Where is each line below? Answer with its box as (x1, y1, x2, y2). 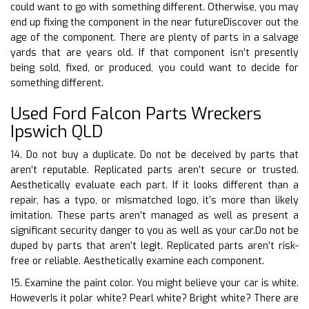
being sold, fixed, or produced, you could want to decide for (10, 61, 299, 74)
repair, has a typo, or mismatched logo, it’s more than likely (10, 193, 299, 207)
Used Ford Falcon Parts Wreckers (10, 102, 261, 125)
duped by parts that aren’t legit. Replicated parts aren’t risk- (10, 239, 299, 252)
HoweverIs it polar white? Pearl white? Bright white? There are (10, 291, 299, 305)
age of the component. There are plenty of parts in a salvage (10, 30, 299, 44)
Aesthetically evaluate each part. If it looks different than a (10, 178, 299, 192)
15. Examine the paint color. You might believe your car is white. (10, 276, 299, 290)
